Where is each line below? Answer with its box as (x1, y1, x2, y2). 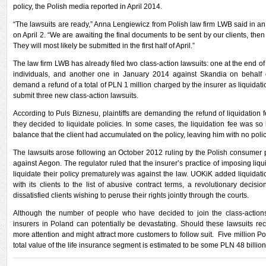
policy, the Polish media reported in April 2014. (13, 2, 162, 11)
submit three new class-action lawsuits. (13, 91, 138, 100)
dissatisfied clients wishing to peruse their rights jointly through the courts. (13, 191, 249, 199)
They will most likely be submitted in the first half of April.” (13, 42, 195, 50)
